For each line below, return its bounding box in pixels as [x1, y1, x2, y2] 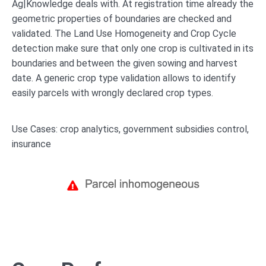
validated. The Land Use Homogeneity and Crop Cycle [12, 27, 236, 39]
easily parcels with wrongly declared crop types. [12, 87, 213, 99]
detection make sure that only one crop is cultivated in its [12, 42, 254, 54]
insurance [12, 138, 51, 150]
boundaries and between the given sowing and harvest [12, 57, 237, 69]
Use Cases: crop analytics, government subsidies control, [12, 123, 249, 135]
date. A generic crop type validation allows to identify [12, 72, 236, 84]
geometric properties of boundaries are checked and [12, 12, 232, 24]
